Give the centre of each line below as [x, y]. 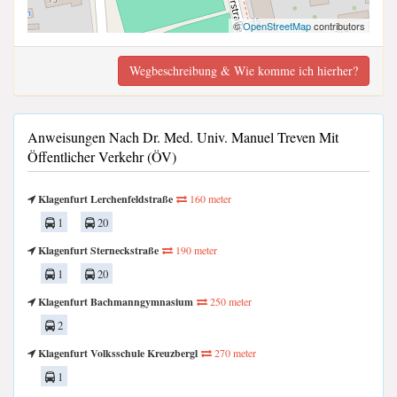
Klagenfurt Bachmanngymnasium [114, 301]
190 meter [195, 249]
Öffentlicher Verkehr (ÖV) [102, 156]
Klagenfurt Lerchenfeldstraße [104, 198]
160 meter [209, 198]
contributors [338, 25]
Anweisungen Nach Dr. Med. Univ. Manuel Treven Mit [183, 136]
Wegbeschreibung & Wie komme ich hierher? [244, 70]
